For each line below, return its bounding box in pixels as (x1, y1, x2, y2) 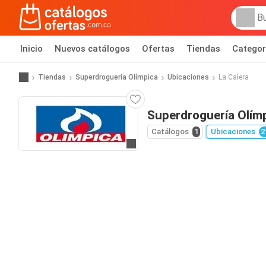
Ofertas (142, 43, 175, 54)
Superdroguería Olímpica (75, 72, 158, 81)
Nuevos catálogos (55, 43, 130, 54)
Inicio (20, 43, 43, 54)
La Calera (218, 72, 249, 81)
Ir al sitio (130, 139, 164, 150)
